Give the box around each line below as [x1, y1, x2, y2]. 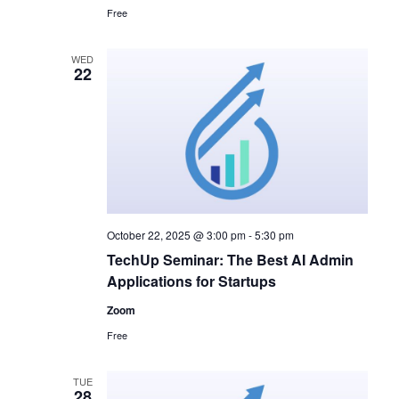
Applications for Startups [106, 271, 276, 292]
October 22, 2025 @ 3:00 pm [106, 227, 246, 243]
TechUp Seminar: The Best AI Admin [106, 249, 354, 271]
